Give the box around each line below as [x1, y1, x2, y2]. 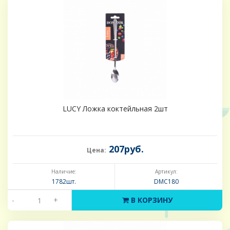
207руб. [106, 143, 144, 156]
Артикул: [155, 168, 178, 176]
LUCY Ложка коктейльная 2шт [62, 104, 168, 114]
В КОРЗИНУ [128, 195, 172, 205]
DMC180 [154, 177, 179, 186]
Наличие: [51, 168, 76, 176]
